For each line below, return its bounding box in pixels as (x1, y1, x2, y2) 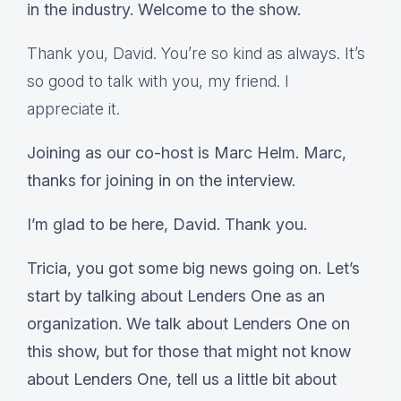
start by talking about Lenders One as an (27, 286, 325, 306)
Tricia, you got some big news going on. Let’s (27, 259, 360, 278)
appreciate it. (27, 99, 120, 119)
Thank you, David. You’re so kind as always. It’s (27, 44, 365, 64)
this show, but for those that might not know (27, 342, 351, 362)
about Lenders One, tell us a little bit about (27, 370, 337, 389)
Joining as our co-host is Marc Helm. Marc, (27, 143, 346, 163)
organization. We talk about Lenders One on (27, 314, 350, 334)
